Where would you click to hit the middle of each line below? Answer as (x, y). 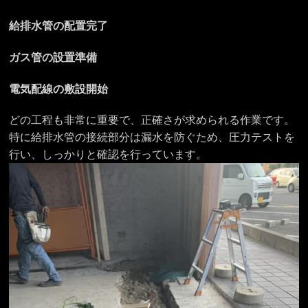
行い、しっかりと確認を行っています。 (108, 155)
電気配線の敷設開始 (59, 89)
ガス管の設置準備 (53, 57)
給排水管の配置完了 (59, 25)
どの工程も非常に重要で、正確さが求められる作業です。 (152, 120)
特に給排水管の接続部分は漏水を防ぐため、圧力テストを (152, 137)
